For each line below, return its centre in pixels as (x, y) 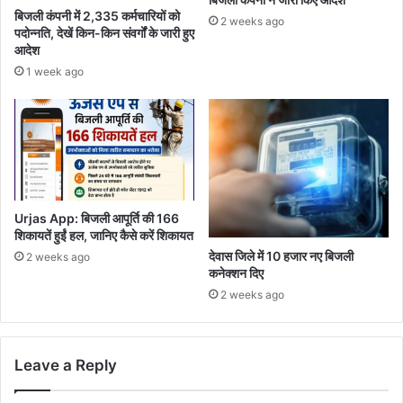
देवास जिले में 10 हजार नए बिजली (281, 255)
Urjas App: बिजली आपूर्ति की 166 (97, 218)
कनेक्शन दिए (236, 273)
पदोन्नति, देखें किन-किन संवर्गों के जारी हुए (104, 32)
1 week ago (55, 71)
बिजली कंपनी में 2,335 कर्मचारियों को (97, 15)
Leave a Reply (66, 365)
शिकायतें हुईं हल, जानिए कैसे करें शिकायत (104, 235)
